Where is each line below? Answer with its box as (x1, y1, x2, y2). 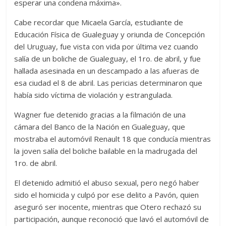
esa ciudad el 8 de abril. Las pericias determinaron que (14, 78, 203, 88)
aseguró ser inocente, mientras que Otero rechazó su (14, 202, 202, 212)
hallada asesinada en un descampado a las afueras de (14, 66, 200, 76)
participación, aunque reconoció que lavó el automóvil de (14, 214, 209, 224)
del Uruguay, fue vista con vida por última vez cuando (14, 41, 199, 52)
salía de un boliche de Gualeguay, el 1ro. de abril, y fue (14, 53, 201, 64)
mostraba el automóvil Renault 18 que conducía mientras (14, 134, 211, 144)
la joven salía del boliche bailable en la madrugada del (14, 146, 198, 156)
